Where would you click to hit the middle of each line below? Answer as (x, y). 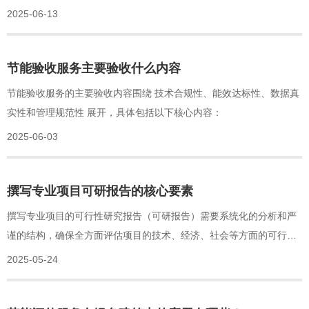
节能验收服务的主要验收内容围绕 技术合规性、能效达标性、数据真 (153, 93)
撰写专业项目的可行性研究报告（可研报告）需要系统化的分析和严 (152, 216)
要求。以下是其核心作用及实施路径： (89, 9)
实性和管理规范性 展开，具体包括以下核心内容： (114, 112)
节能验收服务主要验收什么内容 (94, 68)
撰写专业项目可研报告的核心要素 (100, 191)
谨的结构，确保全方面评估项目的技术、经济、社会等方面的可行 (147, 235)
